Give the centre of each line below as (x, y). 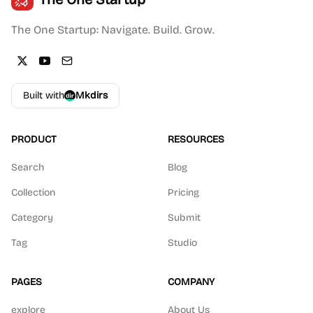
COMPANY (191, 282)
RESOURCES (196, 139)
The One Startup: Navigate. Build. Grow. (113, 30)
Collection (33, 192)
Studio (182, 243)
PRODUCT (34, 139)
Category (32, 218)
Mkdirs (92, 95)
